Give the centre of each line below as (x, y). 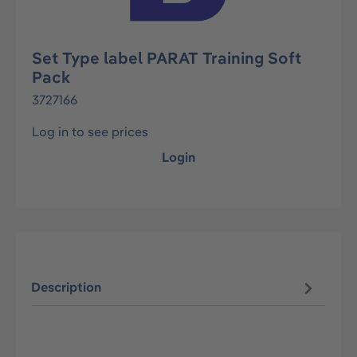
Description (67, 287)
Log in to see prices (90, 131)
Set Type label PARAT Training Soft (167, 58)
